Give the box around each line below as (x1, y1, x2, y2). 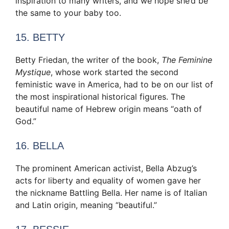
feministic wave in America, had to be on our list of (15, 79, 213, 90)
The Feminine (162, 55, 212, 65)
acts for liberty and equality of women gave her (15, 175, 201, 186)
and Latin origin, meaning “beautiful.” (15, 200, 157, 211)
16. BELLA (15, 140, 64, 152)
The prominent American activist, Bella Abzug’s (15, 163, 197, 174)
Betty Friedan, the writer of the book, (15, 55, 162, 65)
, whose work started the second (51, 67, 178, 78)
